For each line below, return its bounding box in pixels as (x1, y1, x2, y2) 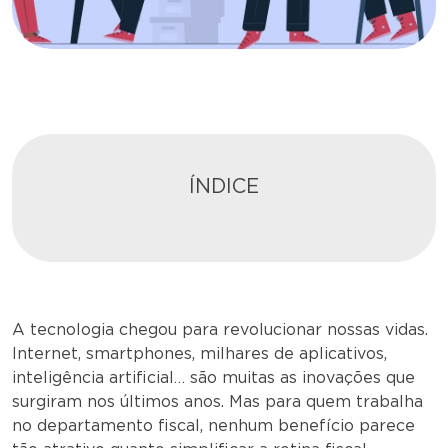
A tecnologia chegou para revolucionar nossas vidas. (12, 320, 428, 340)
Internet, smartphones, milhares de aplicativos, (12, 344, 387, 364)
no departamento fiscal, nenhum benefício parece (12, 416, 415, 436)
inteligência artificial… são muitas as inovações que (12, 368, 415, 388)
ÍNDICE (189, 174, 259, 199)
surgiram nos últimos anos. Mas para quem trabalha (12, 392, 423, 412)
